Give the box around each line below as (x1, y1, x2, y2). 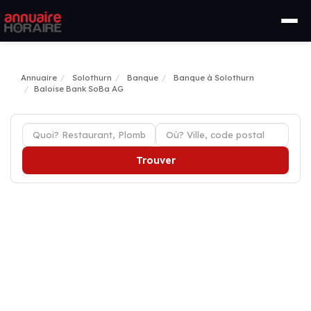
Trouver (135, 154, 176, 167)
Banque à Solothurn (174, 73, 254, 83)
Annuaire (21, 73, 57, 83)
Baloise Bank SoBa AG (34, 84, 124, 94)
